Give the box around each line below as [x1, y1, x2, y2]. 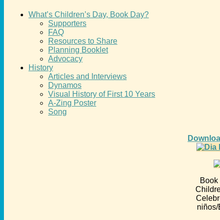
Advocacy [48, 55, 82, 63]
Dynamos [48, 81, 82, 90]
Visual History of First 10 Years [48, 90, 155, 99]
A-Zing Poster [48, 99, 96, 108]
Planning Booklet [48, 46, 108, 55]
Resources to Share [48, 37, 117, 46]
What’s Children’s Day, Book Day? [28, 10, 149, 19]
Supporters [48, 19, 86, 28]
